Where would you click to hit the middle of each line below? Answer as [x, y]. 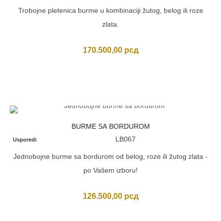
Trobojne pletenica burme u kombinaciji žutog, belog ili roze [110, 10]
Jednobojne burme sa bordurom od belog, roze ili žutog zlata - [110, 156]
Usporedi [25, 140]
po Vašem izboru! [110, 170]
